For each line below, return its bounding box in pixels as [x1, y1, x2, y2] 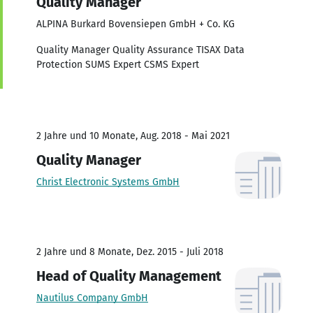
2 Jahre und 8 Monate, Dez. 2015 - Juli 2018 [36, 245, 224, 258]
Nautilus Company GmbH [36, 291, 148, 304]
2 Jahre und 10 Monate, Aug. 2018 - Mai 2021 [36, 129, 230, 142]
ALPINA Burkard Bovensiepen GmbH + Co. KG [36, 17, 235, 30]
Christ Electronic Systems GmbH [36, 175, 180, 188]
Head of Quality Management [36, 267, 221, 284]
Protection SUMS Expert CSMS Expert [36, 58, 199, 71]
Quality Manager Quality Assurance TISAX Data [36, 43, 245, 56]
